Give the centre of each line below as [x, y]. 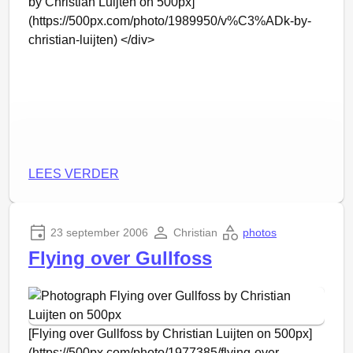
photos [260, 232]
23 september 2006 [99, 232]
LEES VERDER [74, 174]
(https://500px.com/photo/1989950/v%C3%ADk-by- [170, 20]
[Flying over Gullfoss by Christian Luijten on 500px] [170, 334]
